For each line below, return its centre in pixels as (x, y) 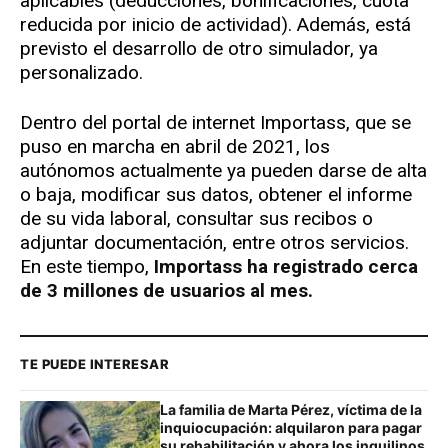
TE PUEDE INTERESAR (95, 364)
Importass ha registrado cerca (286, 267)
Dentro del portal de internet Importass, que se (215, 123)
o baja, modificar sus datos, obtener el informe (216, 195)
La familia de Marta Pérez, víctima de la (291, 410)
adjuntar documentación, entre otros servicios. (214, 243)
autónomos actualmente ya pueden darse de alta (223, 171)
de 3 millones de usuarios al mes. (166, 291)
